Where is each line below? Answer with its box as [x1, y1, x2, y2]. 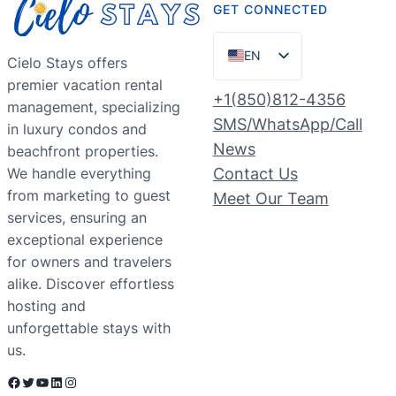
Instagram [63, 372, 75, 391]
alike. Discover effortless [7, 274, 174, 293]
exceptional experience [7, 230, 163, 248]
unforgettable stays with [7, 318, 171, 337]
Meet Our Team [212, 188, 329, 208]
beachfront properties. [7, 141, 158, 160]
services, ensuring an [7, 208, 147, 226]
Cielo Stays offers [7, 53, 127, 72]
